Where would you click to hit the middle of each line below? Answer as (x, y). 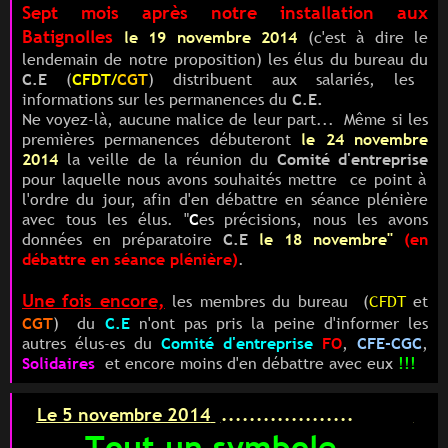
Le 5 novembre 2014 (123, 415)
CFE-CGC (389, 343)
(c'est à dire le (367, 37)
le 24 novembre (365, 139)
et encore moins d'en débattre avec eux (246, 363)
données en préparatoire (117, 239)
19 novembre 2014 (228, 37)
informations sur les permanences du (157, 99)
